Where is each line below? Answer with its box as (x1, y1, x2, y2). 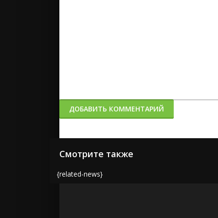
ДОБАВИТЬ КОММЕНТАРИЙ (69, 104, 164, 113)
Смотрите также (59, 148, 133, 160)
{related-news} (57, 169, 103, 179)
